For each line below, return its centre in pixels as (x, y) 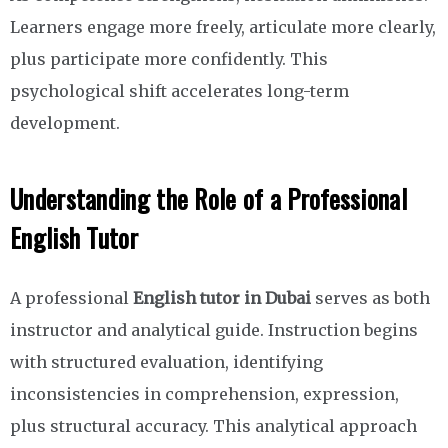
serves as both (370, 298)
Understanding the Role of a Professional (208, 199)
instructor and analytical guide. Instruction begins (214, 330)
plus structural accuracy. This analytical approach (213, 426)
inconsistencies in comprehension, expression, (204, 394)
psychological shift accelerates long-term (179, 91)
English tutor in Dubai (222, 298)
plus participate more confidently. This (169, 59)
